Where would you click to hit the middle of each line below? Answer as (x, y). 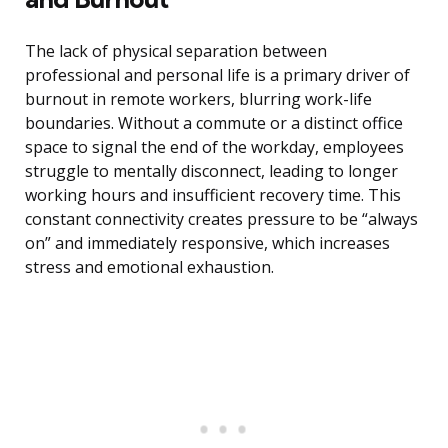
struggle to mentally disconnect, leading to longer (211, 171)
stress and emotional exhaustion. (149, 267)
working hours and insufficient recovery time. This (213, 195)
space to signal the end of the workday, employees (214, 147)
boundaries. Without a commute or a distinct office (214, 123)
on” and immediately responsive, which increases (207, 243)
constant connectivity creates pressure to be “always (221, 219)
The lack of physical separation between (176, 51)
